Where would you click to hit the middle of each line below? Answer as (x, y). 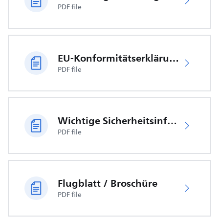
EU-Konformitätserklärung (174, 58)
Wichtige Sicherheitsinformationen (172, 121)
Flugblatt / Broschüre (108, 183)
